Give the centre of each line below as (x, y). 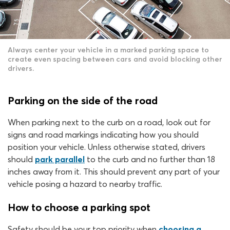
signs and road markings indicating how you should (103, 135)
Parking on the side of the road (83, 101)
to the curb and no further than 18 (150, 159)
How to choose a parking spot (79, 207)
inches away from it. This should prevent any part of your (114, 172)
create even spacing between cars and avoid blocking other (115, 59)
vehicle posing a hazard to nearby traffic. (85, 184)
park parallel (60, 159)
